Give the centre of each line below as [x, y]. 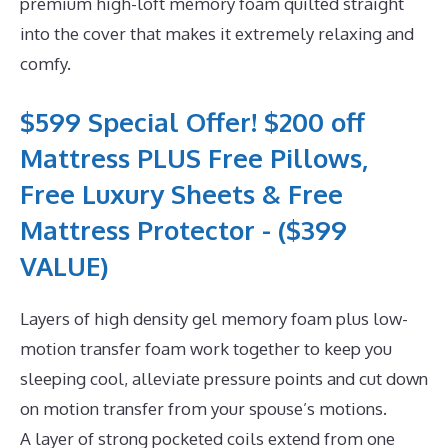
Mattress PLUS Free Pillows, [194, 158]
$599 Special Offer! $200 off [192, 122]
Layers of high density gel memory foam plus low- [214, 319]
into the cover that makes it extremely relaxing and [217, 33]
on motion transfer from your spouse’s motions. [203, 409]
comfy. [45, 63]
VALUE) [64, 266]
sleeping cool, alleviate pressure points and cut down [224, 379]
